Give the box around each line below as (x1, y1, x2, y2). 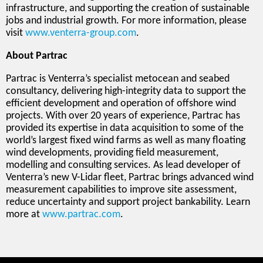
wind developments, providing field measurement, (6, 147, 218, 159)
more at (6, 208, 42, 220)
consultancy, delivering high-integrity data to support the (6, 85, 246, 97)
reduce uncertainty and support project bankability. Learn (6, 196, 250, 208)
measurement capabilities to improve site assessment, (6, 184, 237, 195)
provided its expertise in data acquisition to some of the (6, 122, 244, 134)
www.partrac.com (42, 208, 120, 220)
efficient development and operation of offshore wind (6, 97, 236, 109)
